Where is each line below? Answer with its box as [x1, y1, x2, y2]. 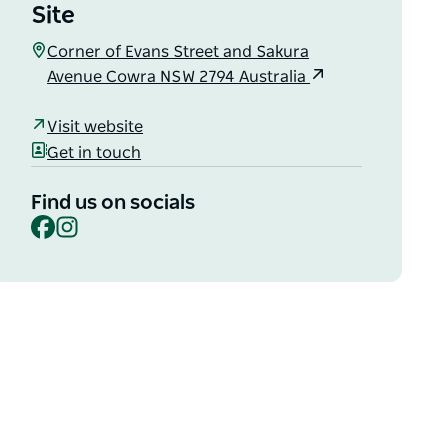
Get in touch [47, 144, 142, 161]
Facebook [54, 214, 128, 231]
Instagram [78, 214, 158, 231]
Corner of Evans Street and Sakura [47, 44, 310, 61]
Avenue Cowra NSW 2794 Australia [47, 69, 311, 86]
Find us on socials [31, 193, 196, 214]
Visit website [47, 118, 144, 135]
